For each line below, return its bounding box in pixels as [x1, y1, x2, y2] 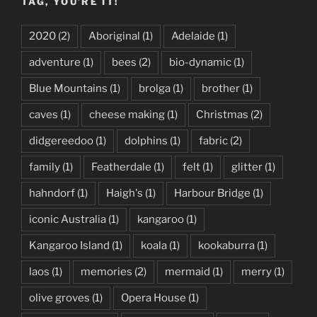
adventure [29, 55, 81, 69]
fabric [199, 134, 228, 147]
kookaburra [198, 238, 255, 252]
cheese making [89, 108, 165, 121]
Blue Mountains [29, 81, 108, 95]
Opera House [121, 291, 186, 304]
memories [81, 265, 132, 278]
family [29, 160, 60, 173]
